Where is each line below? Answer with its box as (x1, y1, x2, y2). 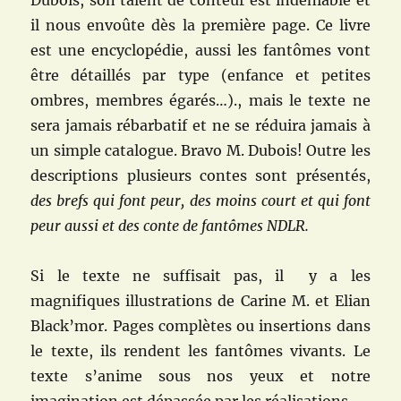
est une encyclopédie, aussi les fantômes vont (30, 41, 371, 60)
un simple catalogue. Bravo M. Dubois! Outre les (30, 141, 371, 160)
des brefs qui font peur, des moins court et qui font (30, 192, 371, 210)
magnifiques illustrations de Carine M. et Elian (30, 292, 371, 311)
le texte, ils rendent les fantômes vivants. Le (30, 342, 371, 361)
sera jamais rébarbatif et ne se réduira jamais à (30, 116, 371, 135)
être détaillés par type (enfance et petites (30, 66, 371, 85)
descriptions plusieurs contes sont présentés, (30, 166, 371, 185)
